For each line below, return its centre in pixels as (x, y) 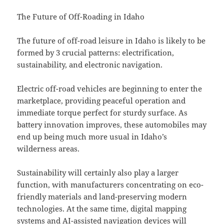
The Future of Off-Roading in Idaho (81, 17)
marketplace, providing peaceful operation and (101, 101)
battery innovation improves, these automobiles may (112, 125)
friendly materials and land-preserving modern (102, 197)
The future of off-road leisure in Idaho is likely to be (111, 41)
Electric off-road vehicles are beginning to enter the (110, 89)
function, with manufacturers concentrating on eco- (110, 185)
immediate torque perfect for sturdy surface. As (102, 113)
